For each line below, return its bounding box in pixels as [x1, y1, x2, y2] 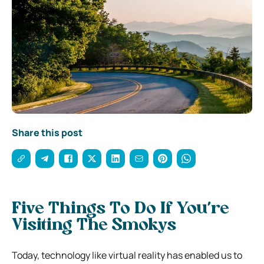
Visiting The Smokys [12, 217, 176, 234]
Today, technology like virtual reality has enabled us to [12, 248, 242, 262]
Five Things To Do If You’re [12, 200, 229, 217]
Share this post [12, 126, 82, 139]
